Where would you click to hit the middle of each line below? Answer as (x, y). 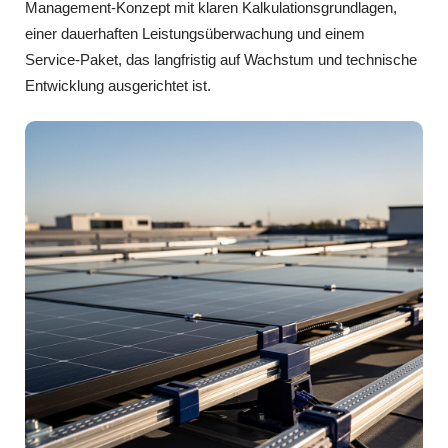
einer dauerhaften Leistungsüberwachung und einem (195, 34)
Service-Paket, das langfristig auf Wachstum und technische (221, 60)
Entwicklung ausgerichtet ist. (118, 86)
